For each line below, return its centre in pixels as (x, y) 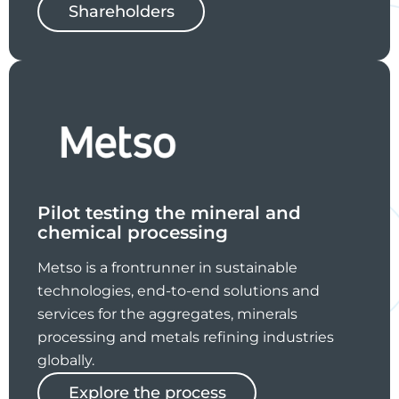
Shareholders (122, 12)
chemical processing (133, 232)
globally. (66, 360)
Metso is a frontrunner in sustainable (167, 267)
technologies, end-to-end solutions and (179, 290)
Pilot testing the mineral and (169, 212)
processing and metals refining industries (186, 337)
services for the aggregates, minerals (167, 313)
